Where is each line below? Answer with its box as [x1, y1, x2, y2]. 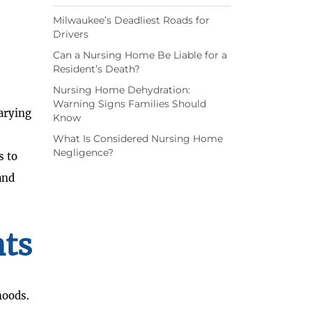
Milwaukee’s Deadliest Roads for [53, 14, 210, 27]
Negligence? [53, 146, 114, 159]
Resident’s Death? [53, 63, 140, 76]
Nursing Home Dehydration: [53, 84, 190, 97]
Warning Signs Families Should [53, 97, 206, 111]
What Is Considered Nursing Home [53, 132, 223, 146]
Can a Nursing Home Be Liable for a [53, 49, 227, 62]
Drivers [53, 28, 88, 41]
